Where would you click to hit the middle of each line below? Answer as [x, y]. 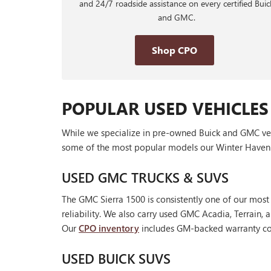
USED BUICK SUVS [116, 259]
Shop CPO [174, 50]
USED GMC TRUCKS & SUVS [145, 178]
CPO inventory [109, 228]
